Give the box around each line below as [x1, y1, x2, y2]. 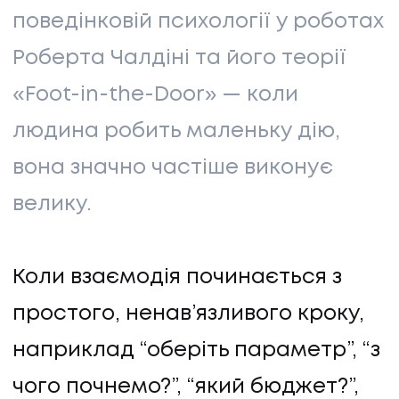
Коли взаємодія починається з [12, 268, 342, 288]
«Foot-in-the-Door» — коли [12, 85, 298, 105]
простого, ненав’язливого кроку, [12, 305, 364, 324]
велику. [12, 195, 92, 215]
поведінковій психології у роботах [12, 12, 384, 32]
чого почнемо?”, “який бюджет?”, [12, 378, 359, 397]
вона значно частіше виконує [12, 159, 333, 178]
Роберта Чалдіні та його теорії [12, 49, 346, 69]
